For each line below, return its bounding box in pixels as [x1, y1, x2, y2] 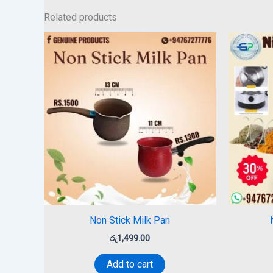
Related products [44, 12, 117, 24]
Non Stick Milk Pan [90, 214, 171, 226]
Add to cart [107, 258, 154, 270]
